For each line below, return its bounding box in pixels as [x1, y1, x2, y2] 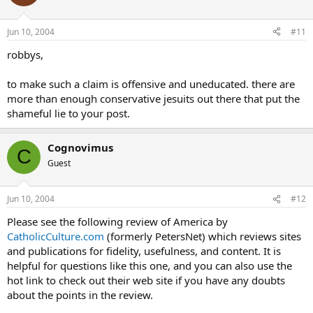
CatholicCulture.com [7, 229, 104, 243]
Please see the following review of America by [7, 214, 228, 228]
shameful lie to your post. [7, 105, 130, 120]
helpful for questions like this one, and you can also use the [7, 259, 292, 272]
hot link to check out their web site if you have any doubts [7, 273, 285, 287]
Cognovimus [48, 140, 113, 154]
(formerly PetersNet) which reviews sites [104, 229, 301, 243]
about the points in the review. [7, 288, 153, 302]
